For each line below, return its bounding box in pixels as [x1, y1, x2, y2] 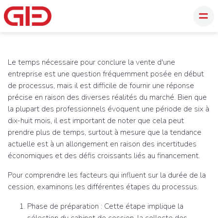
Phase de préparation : [27, 201, 102, 212]
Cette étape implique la [102, 201, 183, 212]
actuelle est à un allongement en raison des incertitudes [8, 139, 197, 149]
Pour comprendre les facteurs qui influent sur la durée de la [8, 170, 206, 181]
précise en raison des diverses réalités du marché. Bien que [8, 92, 207, 103]
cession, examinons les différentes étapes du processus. [8, 182, 199, 192]
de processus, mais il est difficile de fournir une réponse [8, 80, 194, 91]
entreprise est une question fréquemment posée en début [8, 69, 204, 79]
